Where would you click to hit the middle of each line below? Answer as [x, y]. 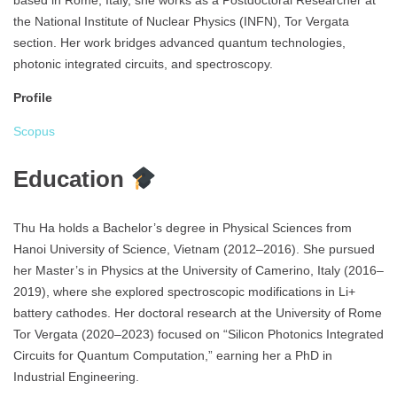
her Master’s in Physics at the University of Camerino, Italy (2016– [198, 271]
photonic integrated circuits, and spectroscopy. [143, 64]
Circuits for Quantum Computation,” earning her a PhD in [173, 356]
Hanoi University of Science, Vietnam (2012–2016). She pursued [194, 249]
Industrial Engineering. [76, 377]
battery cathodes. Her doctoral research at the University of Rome [198, 313]
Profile [33, 98]
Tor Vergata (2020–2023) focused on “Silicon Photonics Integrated [198, 335]
